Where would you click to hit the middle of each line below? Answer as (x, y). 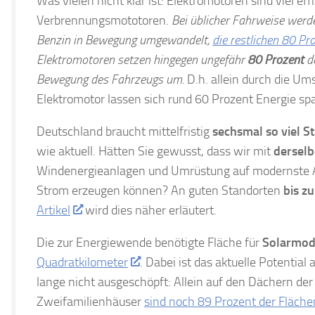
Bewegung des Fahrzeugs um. (110, 79)
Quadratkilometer (82, 262)
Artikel (53, 210)
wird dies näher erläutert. (149, 210)
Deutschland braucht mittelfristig (124, 131)
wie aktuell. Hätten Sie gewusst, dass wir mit (155, 151)
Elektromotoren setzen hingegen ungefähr (142, 59)
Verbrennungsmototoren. (104, 20)
